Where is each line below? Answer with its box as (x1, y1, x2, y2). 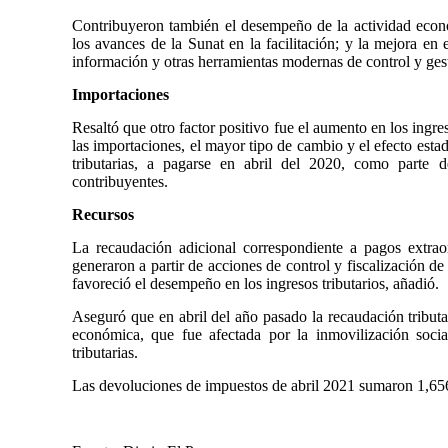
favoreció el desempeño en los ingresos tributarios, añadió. (72, 274, 439, 292)
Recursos (72, 205, 134, 223)
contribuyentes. (72, 172, 168, 190)
